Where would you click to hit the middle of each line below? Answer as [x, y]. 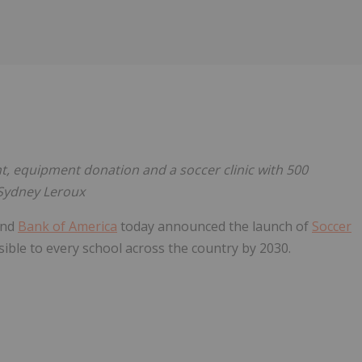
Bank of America [67, 227]
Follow [261, 79]
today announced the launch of [215, 227]
